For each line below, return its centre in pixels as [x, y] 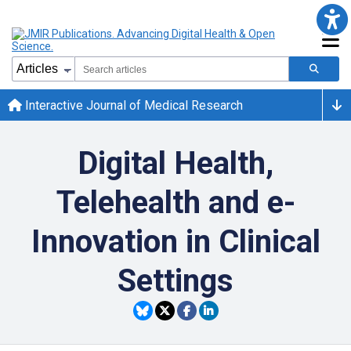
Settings [175, 281]
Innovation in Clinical [175, 242]
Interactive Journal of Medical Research [132, 105]
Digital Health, [175, 163]
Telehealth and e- [175, 203]
